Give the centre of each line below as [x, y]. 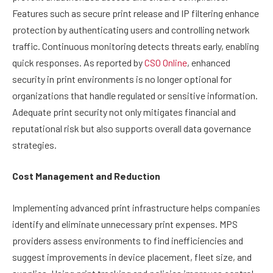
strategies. [34, 144]
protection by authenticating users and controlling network [131, 29]
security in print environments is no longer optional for [122, 79]
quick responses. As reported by [78, 62]
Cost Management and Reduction [86, 176]
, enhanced [209, 62]
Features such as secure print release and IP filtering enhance [136, 13]
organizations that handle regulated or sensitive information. [135, 95]
